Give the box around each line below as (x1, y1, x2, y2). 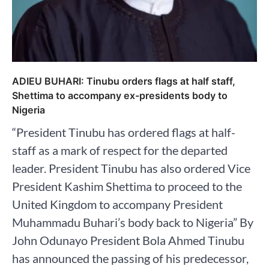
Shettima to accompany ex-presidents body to (12, 89, 228, 102)
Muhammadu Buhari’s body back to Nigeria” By (12, 215, 253, 230)
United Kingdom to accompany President (12, 197, 223, 212)
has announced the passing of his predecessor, (12, 251, 249, 266)
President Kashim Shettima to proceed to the (12, 179, 242, 194)
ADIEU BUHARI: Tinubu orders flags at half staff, (12, 75, 235, 88)
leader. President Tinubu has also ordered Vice (12, 161, 250, 176)
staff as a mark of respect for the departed (12, 143, 228, 158)
